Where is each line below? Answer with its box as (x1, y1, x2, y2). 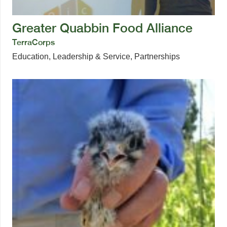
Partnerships (134, 52, 180, 61)
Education (12, 52, 49, 61)
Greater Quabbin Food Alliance (12, 20, 193, 35)
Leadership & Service (53, 52, 130, 61)
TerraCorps (12, 37, 55, 47)
